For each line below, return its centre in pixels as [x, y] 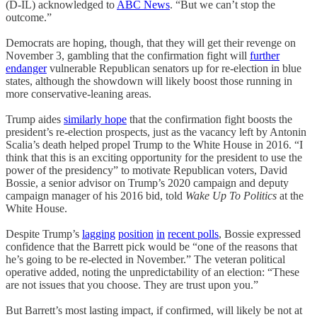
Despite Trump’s [44, 234]
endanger [26, 68]
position [136, 234]
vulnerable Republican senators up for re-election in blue [174, 68]
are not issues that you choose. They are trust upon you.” [132, 284]
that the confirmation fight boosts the [209, 119]
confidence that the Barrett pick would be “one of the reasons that [151, 246]
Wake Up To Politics [231, 195]
